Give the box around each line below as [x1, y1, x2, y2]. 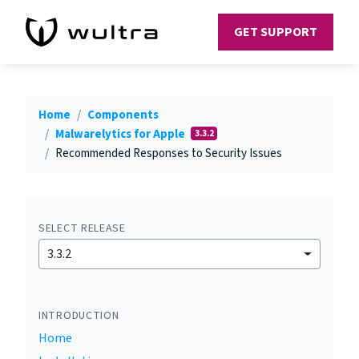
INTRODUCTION [38, 308, 119, 324]
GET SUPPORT [234, 22, 317, 41]
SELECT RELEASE [38, 220, 126, 236]
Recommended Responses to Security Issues [55, 145, 282, 162]
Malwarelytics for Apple [55, 126, 188, 143]
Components [87, 107, 159, 123]
